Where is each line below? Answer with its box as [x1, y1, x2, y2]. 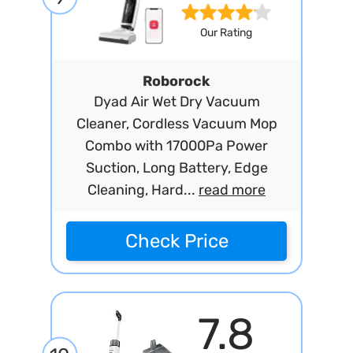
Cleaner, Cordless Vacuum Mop [76, 115, 277, 132]
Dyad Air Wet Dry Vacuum [93, 93, 260, 110]
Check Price [124, 230, 229, 252]
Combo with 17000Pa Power [85, 137, 268, 154]
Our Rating [199, 26, 252, 40]
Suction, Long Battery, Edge [85, 159, 268, 176]
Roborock [143, 72, 210, 90]
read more [199, 181, 266, 199]
